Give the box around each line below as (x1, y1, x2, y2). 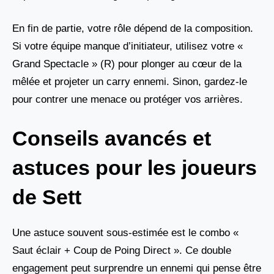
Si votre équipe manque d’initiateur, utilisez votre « (12, 40, 243, 52)
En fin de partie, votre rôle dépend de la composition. (12, 22, 253, 34)
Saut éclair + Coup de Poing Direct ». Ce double (12, 245, 231, 257)
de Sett (12, 185, 81, 209)
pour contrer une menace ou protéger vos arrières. (12, 93, 243, 105)
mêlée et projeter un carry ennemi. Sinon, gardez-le (12, 75, 247, 87)
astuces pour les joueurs (12, 156, 257, 180)
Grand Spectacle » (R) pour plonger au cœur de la (12, 57, 242, 70)
